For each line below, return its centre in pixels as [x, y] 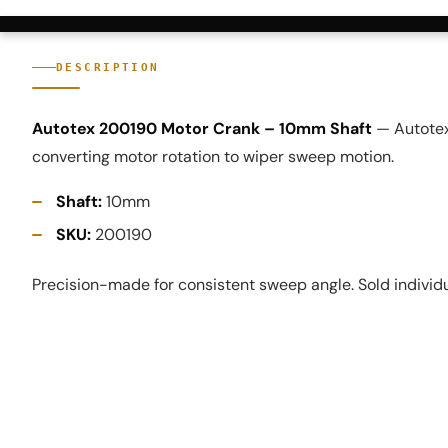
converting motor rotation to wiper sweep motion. [213, 156]
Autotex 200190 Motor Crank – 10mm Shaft [202, 128]
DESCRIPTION [108, 67]
